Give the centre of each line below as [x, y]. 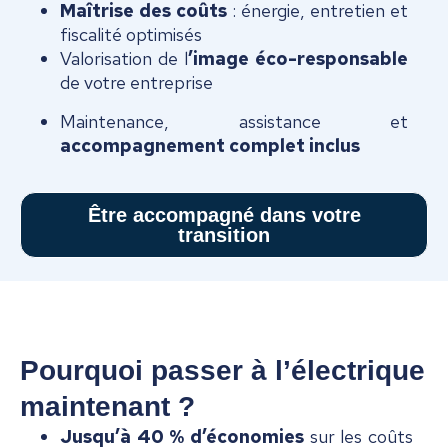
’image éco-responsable [298, 59]
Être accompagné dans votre [224, 214]
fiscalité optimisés [131, 35]
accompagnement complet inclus [210, 145]
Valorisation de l [124, 59]
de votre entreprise [136, 83]
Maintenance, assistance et [234, 121]
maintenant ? [107, 406]
